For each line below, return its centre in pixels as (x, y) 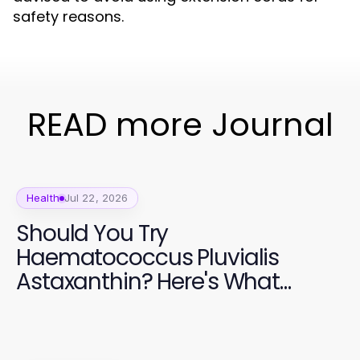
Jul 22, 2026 (96, 198)
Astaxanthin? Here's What (148, 282)
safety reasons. (68, 16)
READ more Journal (180, 125)
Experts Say (75, 306)
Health (43, 198)
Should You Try (92, 233)
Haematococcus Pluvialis (148, 258)
